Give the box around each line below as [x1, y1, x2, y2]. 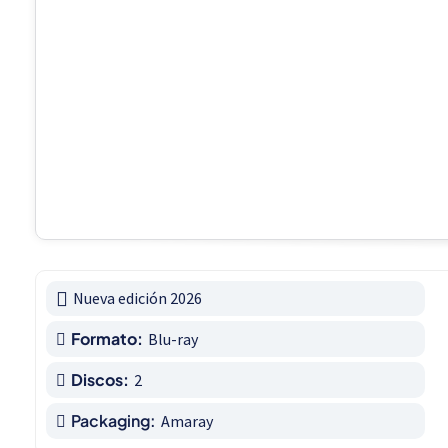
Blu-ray [148, 329, 198, 350]
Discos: [71, 369, 129, 391]
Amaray [161, 411, 213, 432]
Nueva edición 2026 [73, 288, 202, 309]
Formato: [71, 328, 143, 350]
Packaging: [71, 410, 156, 432]
